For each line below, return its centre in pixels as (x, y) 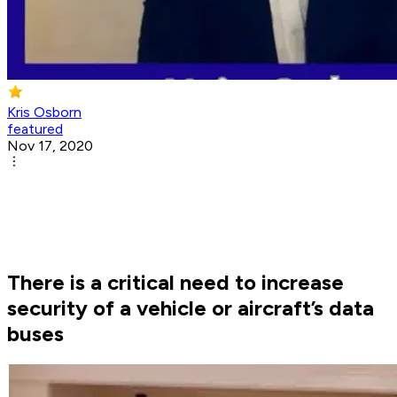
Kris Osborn (44, 113)
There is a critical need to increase (175, 283)
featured (35, 129)
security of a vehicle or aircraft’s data (191, 308)
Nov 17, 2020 (50, 146)
